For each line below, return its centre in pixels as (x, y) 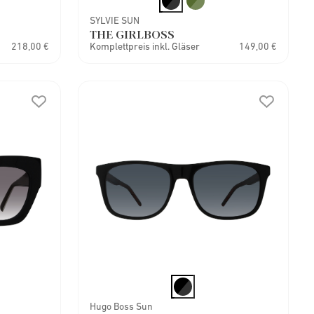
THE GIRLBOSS (132, 34)
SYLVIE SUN (114, 20)
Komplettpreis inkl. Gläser (144, 46)
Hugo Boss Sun (121, 306)
